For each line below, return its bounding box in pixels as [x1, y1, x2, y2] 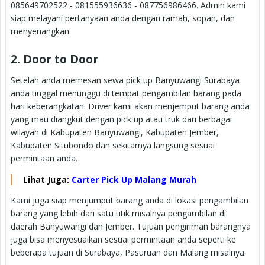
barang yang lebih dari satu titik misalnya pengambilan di [11, 208, 226, 219]
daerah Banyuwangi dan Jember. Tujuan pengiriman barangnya [11, 221, 251, 232]
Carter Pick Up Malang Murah [72, 174, 196, 186]
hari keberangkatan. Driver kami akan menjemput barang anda [11, 101, 250, 112]
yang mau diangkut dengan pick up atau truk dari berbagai [11, 114, 232, 125]
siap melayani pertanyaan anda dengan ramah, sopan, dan [11, 12, 235, 24]
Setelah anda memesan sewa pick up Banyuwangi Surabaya [11, 75, 240, 86]
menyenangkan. [11, 25, 71, 37]
